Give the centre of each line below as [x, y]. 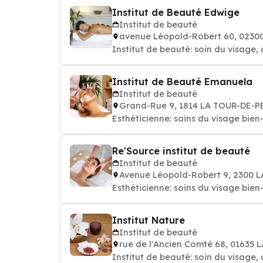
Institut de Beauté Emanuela [182, 82]
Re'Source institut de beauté [181, 151]
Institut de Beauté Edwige [176, 12]
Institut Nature [149, 220]
